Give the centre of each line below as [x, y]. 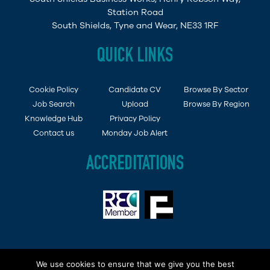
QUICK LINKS [135, 57]
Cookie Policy [54, 89]
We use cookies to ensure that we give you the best [135, 264]
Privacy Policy [135, 118]
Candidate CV [135, 89]
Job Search [54, 104]
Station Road [135, 12]
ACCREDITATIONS [135, 165]
